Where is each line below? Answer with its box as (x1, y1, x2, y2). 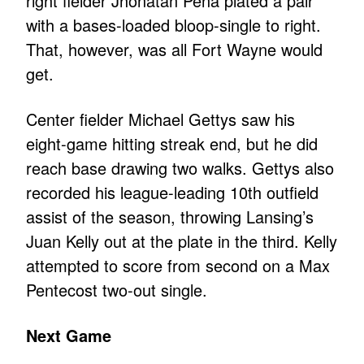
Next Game (26, 323, 112, 348)
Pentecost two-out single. (26, 278, 208, 302)
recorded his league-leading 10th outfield (26, 180, 319, 205)
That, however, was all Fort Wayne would (26, 37, 323, 62)
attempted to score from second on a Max (26, 253, 331, 278)
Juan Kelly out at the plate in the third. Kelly (26, 229, 338, 253)
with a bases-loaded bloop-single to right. (26, 13, 322, 37)
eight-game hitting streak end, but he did (26, 132, 318, 156)
